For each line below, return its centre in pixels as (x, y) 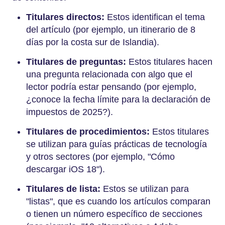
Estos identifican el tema (155, 17)
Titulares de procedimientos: (88, 131)
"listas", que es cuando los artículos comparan (118, 201)
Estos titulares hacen (169, 62)
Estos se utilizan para (145, 189)
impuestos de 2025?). (71, 112)
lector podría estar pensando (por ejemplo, (111, 87)
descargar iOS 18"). (67, 169)
